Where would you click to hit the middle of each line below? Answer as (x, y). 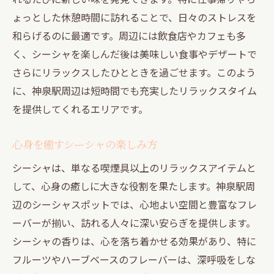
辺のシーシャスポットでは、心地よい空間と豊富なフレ (135, 204)
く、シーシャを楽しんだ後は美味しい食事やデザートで (135, 54)
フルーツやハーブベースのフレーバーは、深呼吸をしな (134, 259)
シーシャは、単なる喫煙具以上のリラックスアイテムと (134, 167)
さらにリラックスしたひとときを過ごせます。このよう (134, 72)
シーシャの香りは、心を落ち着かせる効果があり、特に (134, 241)
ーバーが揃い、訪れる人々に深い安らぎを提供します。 (134, 222)
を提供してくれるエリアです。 (80, 109)
